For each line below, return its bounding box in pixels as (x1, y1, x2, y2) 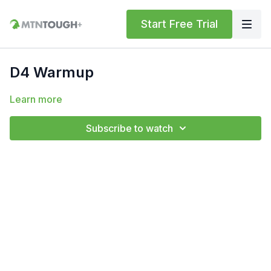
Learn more (10, 93, 62, 105)
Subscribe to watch (86, 122, 173, 134)
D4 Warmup (10, 64, 94, 81)
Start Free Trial (141, 17, 218, 30)
